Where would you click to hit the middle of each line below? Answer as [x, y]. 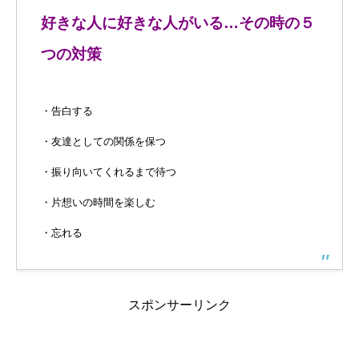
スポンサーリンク [179, 305]
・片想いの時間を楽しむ [98, 203]
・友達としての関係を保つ [103, 142]
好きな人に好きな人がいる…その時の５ [178, 23]
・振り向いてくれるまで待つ [109, 172]
